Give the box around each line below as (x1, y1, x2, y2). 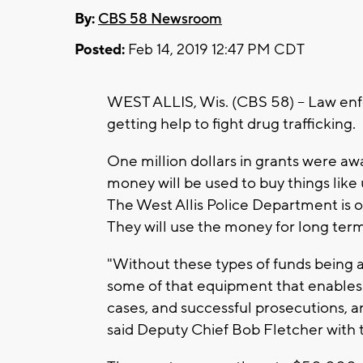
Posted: (75, 40, 125, 59)
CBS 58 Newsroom (98, 9, 222, 28)
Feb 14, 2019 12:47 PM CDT (125, 40, 305, 59)
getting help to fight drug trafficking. (107, 113, 359, 134)
